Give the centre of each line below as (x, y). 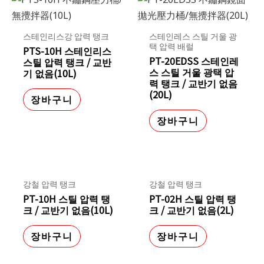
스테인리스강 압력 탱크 (66, 36)
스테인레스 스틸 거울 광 (193, 36)
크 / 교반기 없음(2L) (192, 209)
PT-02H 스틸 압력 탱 (193, 198)
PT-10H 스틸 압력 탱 (67, 198)
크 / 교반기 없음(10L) (68, 209)
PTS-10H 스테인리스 (67, 51)
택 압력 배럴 (172, 46)
